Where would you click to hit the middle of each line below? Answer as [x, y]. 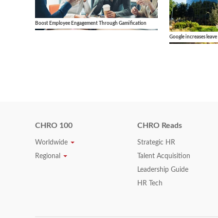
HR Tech [150, 183]
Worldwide [52, 142]
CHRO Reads [160, 125]
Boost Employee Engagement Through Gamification [91, 23]
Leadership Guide [163, 170]
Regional [49, 156]
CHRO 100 [54, 125]
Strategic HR [156, 142]
